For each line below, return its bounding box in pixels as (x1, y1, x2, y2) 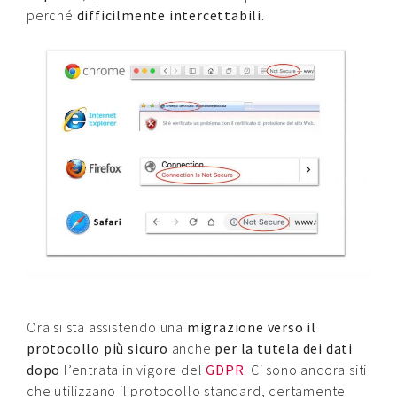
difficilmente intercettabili (76, 5, 262, 24)
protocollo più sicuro (27, 339, 168, 358)
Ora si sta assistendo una (27, 318, 187, 337)
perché (27, 5, 77, 24)
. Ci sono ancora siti (244, 361, 368, 379)
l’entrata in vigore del (60, 361, 206, 379)
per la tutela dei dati (214, 339, 354, 358)
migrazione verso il (186, 318, 317, 337)
